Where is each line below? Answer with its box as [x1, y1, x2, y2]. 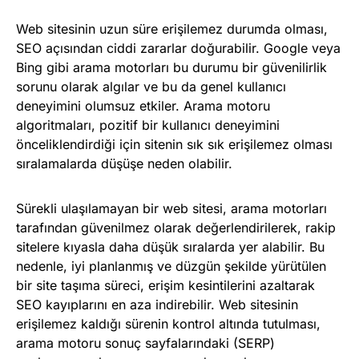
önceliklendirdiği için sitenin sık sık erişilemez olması [16, 136, 333, 153]
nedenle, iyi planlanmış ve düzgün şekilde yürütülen [16, 258, 326, 275]
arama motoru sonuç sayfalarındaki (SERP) [16, 335, 275, 352]
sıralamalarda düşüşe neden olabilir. [16, 155, 232, 172]
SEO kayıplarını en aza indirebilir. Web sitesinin [16, 296, 298, 313]
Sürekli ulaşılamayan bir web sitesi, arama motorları [16, 200, 327, 217]
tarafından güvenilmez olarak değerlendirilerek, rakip [16, 220, 336, 236]
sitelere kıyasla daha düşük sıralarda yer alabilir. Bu [16, 239, 325, 256]
